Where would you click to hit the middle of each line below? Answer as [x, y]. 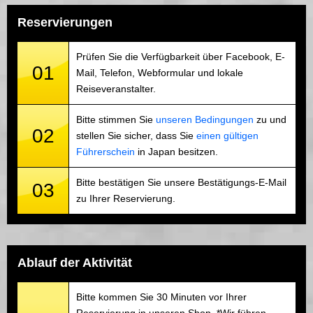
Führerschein [105, 151]
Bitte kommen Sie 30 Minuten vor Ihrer [161, 297]
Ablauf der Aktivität [75, 262]
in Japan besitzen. [176, 151]
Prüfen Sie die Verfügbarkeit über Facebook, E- [181, 56]
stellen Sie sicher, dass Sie [136, 135]
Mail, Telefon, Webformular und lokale [160, 72]
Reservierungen [65, 22]
